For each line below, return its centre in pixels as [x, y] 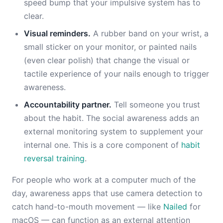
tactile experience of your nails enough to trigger [116, 74]
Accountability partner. [68, 105]
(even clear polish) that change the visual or [107, 60]
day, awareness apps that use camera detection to [107, 193]
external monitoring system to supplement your [113, 131]
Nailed [175, 207]
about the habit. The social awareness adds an [111, 118]
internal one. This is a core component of [103, 145]
